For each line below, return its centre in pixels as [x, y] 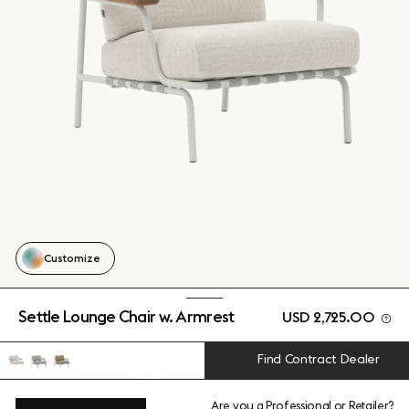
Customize [72, 258]
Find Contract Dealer [319, 358]
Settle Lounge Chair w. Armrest [126, 317]
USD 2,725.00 [329, 316]
